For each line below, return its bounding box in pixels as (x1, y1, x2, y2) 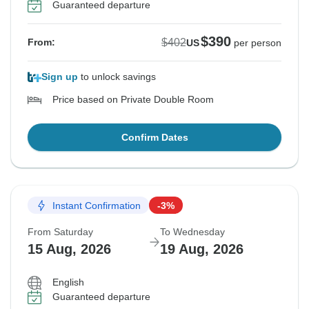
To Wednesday (160, 226, 225, 238)
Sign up (41, 71, 78, 83)
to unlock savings (78, 71, 156, 83)
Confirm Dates (121, 132, 188, 143)
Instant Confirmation (52, 199, 141, 211)
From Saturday (28, 226, 93, 238)
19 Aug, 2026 (160, 241, 243, 257)
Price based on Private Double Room (52, 94, 214, 106)
